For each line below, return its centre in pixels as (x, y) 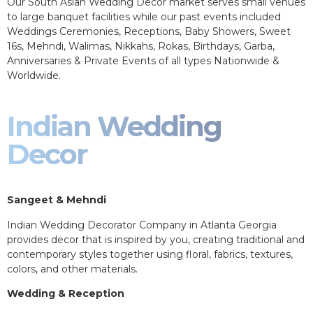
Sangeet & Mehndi (57, 200)
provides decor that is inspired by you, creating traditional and (156, 239)
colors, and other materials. (75, 269)
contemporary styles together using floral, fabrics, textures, (150, 254)
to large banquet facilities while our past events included (144, 17)
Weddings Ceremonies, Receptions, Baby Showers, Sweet (149, 32)
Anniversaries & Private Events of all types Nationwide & (143, 61)
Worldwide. (37, 76)
